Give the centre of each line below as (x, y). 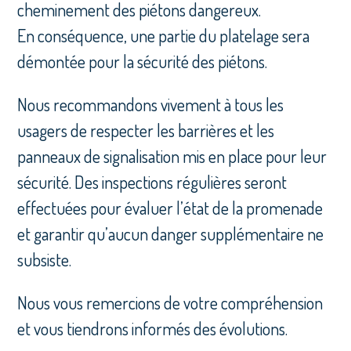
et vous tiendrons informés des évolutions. (153, 329)
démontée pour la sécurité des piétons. (143, 62)
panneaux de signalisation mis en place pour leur (172, 156)
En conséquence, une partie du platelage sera (164, 36)
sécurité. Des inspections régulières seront (152, 182)
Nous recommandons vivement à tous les (151, 105)
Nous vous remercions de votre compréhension (170, 303)
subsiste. (45, 260)
